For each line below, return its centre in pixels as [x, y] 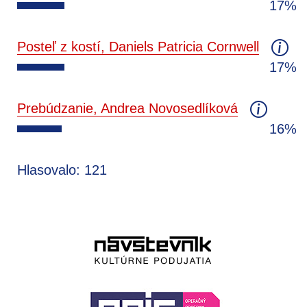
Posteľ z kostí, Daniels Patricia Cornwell [138, 46]
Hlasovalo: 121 [62, 170]
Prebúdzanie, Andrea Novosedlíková [127, 108]
